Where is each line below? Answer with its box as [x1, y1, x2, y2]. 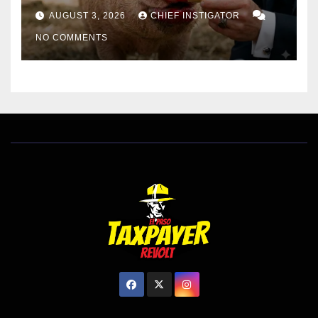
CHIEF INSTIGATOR [150, 11, 243, 21]
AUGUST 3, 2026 [49, 11, 128, 21]
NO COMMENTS [35, 33, 108, 43]
